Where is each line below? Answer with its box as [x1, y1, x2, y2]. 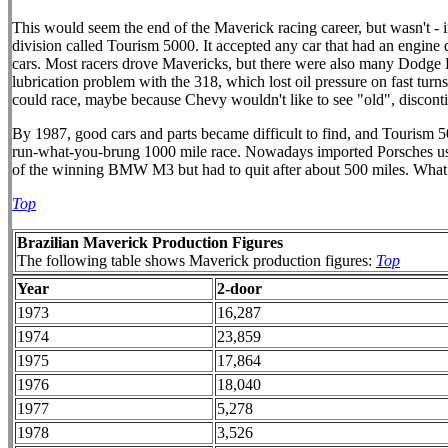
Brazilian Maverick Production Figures [17, 234, 283, 251]
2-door [217, 280, 262, 297]
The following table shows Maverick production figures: [17, 252, 376, 269]
